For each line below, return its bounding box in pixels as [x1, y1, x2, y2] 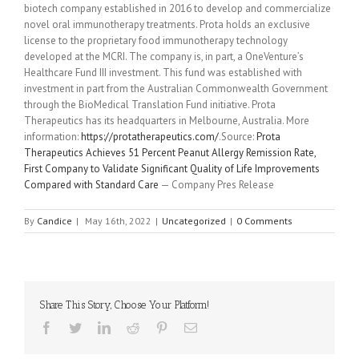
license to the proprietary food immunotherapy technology [24, 33, 288, 47]
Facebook [52, 320, 102, 333]
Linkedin [110, 320, 155, 333]
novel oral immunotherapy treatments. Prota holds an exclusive [24, 17, 310, 31]
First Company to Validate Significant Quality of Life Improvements [24, 161, 320, 175]
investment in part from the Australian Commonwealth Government [24, 81, 328, 95]
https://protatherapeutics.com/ [81, 129, 219, 143]
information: [24, 129, 81, 143]
